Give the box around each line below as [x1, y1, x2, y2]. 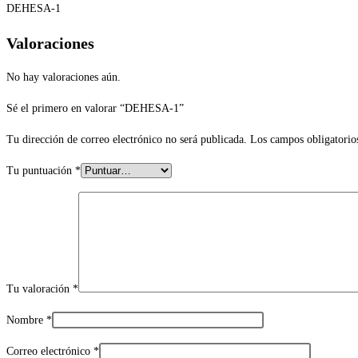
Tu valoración [6, 283, 73, 296]
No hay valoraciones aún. [6, 71, 121, 84]
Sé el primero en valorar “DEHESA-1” [6, 102, 184, 115]
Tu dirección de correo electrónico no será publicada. [6, 133, 247, 146]
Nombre [6, 314, 46, 327]
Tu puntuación [6, 165, 75, 177]
